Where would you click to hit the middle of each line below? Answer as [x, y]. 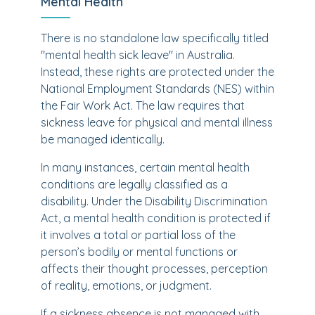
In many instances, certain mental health [145, 167]
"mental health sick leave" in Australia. [138, 55]
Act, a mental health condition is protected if [156, 218]
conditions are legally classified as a [134, 184]
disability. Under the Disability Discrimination [154, 201]
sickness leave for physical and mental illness [157, 122]
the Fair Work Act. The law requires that [143, 105]
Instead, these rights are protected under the [157, 72]
